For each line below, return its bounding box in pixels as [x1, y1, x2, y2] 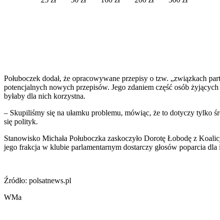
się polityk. [4, 117, 38, 126]
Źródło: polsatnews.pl [4, 176, 71, 185]
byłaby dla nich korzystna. [4, 91, 85, 100]
